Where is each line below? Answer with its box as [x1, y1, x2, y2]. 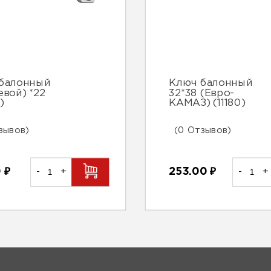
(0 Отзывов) [174, 126, 232, 134]
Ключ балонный [169, 79, 253, 88]
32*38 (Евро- [169, 88, 235, 98]
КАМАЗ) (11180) [169, 99, 246, 108]
